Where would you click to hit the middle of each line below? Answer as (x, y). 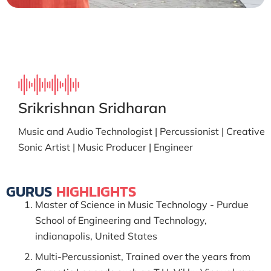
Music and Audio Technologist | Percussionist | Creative (142, 131)
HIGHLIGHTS (96, 191)
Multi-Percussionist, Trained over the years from (143, 256)
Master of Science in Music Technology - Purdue (142, 204)
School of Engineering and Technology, (121, 220)
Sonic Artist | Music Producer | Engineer (106, 147)
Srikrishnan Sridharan (92, 108)
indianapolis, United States (96, 236)
